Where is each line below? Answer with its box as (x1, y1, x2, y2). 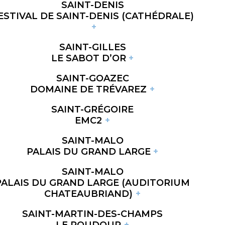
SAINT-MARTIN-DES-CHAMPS (22, 208, 163, 219)
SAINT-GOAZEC (56, 72, 129, 84)
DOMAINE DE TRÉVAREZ (30, 83, 147, 95)
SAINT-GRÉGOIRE (51, 103, 134, 115)
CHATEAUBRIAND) (44, 188, 133, 199)
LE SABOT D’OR (51, 52, 126, 64)
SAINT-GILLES (59, 41, 126, 53)
